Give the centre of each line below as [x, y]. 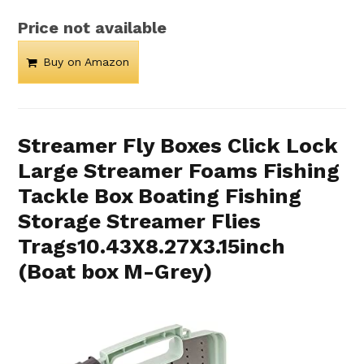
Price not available [93, 28]
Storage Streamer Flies [140, 221]
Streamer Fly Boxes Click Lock [178, 146]
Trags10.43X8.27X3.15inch [152, 247]
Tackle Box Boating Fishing [160, 196]
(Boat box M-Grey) [115, 272]
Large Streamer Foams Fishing [179, 171]
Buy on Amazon [87, 62]
